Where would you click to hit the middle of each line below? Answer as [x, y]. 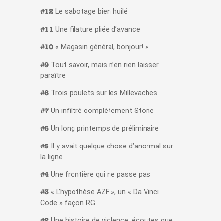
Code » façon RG [68, 203]
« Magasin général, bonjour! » [101, 47]
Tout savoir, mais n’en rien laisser [104, 65]
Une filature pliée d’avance [96, 30]
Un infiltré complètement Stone [101, 111]
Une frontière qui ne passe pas [99, 175]
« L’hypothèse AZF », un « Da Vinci [104, 192]
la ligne [51, 157]
